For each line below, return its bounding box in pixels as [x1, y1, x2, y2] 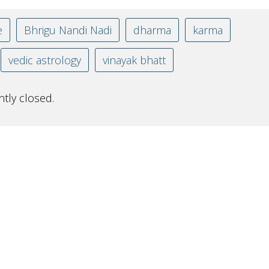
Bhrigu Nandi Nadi [23, 22, 112, 37]
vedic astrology [8, 52, 81, 67]
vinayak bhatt [102, 52, 166, 67]
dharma [133, 22, 171, 37]
